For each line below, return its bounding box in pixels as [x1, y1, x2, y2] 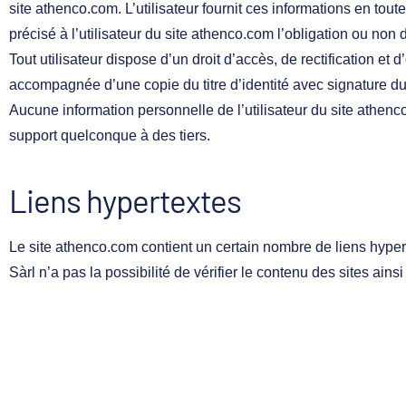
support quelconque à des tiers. [9, 127, 210, 143]
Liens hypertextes [9, 180, 241, 219]
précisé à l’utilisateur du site [9, 25, 191, 42]
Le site [9, 238, 55, 255]
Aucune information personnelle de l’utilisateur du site [9, 101, 357, 118]
